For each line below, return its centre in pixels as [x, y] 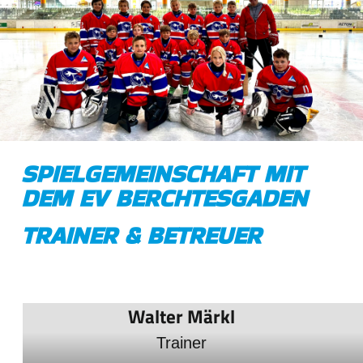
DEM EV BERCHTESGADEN [164, 198]
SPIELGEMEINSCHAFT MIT [163, 174]
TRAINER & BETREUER [141, 236]
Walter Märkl [181, 316]
